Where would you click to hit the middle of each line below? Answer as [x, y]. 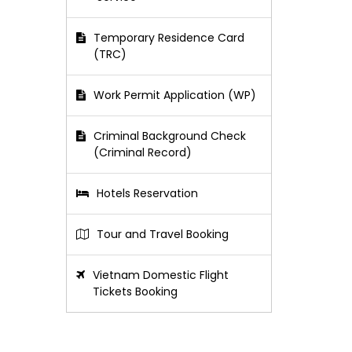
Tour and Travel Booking [162, 234]
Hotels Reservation [147, 193]
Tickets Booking [135, 291]
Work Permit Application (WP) [174, 95]
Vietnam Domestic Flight [160, 275]
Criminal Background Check [169, 136]
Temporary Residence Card [169, 38]
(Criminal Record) [142, 152]
